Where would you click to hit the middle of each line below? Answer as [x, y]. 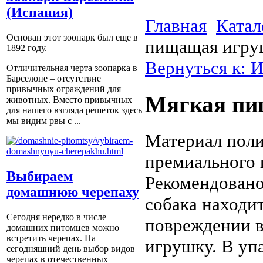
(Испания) [40, 13]
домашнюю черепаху [73, 192]
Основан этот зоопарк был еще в [72, 38]
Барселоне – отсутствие [54, 79]
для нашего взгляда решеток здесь [74, 110]
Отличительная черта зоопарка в [72, 68]
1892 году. [27, 48]
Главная [176, 26]
